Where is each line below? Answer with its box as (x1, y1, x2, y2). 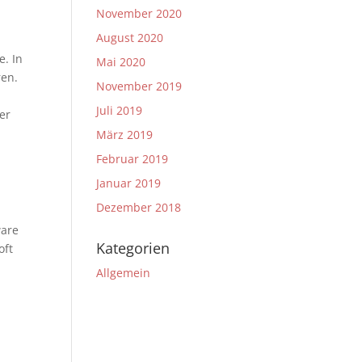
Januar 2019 (96, 175, 162, 191)
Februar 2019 (96, 151, 169, 166)
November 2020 (96, 6, 183, 21)
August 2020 (96, 30, 164, 45)
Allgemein (96, 265, 151, 280)
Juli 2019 (96, 103, 143, 118)
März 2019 (96, 127, 154, 142)
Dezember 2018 (96, 200, 182, 215)
